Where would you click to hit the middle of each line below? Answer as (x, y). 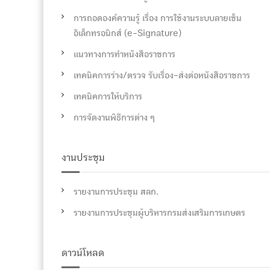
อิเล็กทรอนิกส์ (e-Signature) (127, 33)
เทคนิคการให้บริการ (109, 96)
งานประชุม (83, 158)
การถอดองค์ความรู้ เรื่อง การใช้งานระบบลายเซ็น (158, 18)
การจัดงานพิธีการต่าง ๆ (115, 118)
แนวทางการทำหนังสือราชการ (124, 54)
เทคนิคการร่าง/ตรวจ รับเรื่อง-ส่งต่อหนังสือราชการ (162, 75)
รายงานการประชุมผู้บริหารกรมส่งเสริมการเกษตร (159, 213)
